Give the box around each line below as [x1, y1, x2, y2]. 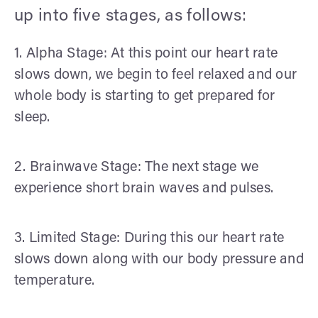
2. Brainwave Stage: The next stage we [14, 160, 259, 175]
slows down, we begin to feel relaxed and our [14, 67, 297, 82]
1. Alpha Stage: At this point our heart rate [14, 46, 278, 61]
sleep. [14, 110, 50, 125]
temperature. [14, 273, 94, 288]
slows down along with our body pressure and [14, 252, 304, 267]
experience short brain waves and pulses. [14, 181, 273, 196]
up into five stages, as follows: [14, 7, 247, 25]
